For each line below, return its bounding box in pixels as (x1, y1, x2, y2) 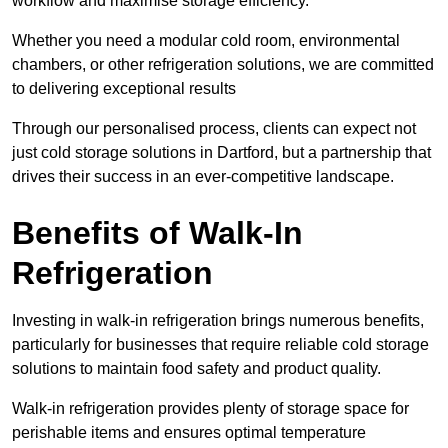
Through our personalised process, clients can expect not (12, 120, 416, 138)
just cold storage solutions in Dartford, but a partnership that (12, 144, 431, 162)
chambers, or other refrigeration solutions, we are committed (12, 56, 434, 74)
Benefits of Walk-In (12, 215, 303, 252)
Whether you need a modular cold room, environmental (12, 32, 400, 50)
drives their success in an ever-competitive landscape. (12, 168, 394, 186)
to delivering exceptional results (12, 80, 236, 98)
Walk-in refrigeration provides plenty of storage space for (12, 400, 409, 418)
